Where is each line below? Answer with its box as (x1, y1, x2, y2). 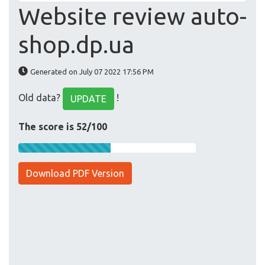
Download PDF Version (26, 168, 124, 179)
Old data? (18, 92, 63, 104)
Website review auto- (18, 3, 247, 30)
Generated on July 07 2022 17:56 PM (30, 67, 154, 76)
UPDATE (70, 93, 106, 105)
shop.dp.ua (18, 31, 134, 59)
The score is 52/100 (18, 121, 107, 132)
